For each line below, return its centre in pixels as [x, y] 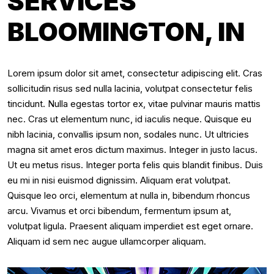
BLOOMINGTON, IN [126, 31]
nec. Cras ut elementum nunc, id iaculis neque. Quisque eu [129, 119]
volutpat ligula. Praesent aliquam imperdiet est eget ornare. [130, 226]
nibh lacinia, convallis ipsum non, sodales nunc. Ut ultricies [128, 134]
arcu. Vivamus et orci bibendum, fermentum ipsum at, [119, 211]
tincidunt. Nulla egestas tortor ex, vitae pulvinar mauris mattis [134, 104]
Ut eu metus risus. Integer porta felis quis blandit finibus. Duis [135, 165]
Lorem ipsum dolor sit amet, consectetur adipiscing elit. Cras [135, 73]
